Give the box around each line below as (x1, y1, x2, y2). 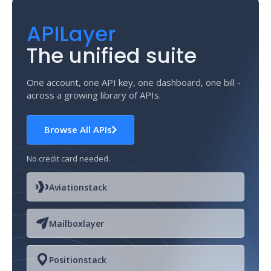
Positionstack (49, 253, 106, 266)
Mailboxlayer (49, 217, 104, 229)
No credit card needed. (27, 153, 110, 164)
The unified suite (27, 41, 197, 70)
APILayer (27, 19, 116, 48)
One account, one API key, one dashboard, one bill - (27, 76, 241, 88)
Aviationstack (49, 181, 107, 193)
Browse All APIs (44, 123, 112, 135)
